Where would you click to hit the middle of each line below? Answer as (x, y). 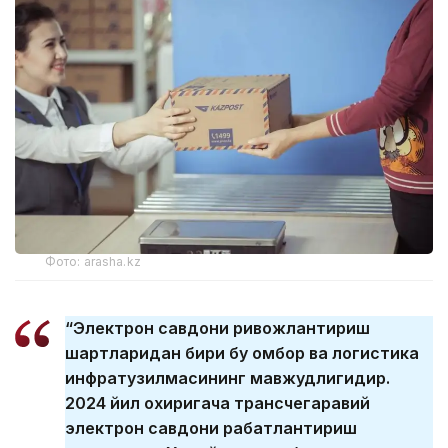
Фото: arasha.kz (93, 262)
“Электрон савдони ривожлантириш (217, 328)
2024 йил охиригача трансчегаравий (217, 403)
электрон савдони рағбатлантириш (211, 428)
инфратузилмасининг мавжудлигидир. (227, 378)
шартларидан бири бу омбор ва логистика (242, 353)
